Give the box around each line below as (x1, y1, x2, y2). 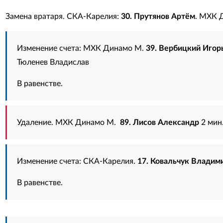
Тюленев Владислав (16, 58, 89, 66)
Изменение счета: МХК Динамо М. (16, 44, 146, 52)
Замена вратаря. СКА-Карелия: (5, 12, 121, 20)
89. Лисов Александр (119, 118, 199, 126)
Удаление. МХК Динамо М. (16, 118, 120, 126)
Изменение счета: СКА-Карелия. (16, 157, 137, 165)
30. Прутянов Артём (120, 12, 195, 20)
